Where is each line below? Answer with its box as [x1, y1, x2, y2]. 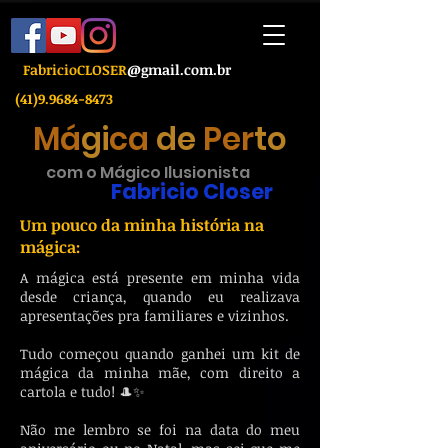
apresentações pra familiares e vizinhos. [20, 306, 289, 325]
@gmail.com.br [127, 60, 231, 79]
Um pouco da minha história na [20, 214, 264, 236]
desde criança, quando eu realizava [20, 287, 300, 306]
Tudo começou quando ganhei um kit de [20, 344, 300, 363]
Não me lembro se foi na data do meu [20, 420, 300, 439]
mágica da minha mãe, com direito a [20, 363, 300, 382]
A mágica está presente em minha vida [20, 268, 300, 287]
